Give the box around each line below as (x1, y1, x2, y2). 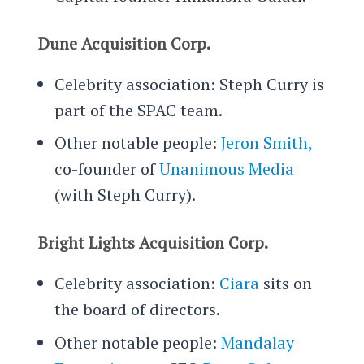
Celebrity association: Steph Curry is (54, 72, 324, 95)
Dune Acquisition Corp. (37, 32, 210, 54)
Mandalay (220, 331, 294, 354)
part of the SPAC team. (54, 98, 223, 121)
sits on (258, 272, 312, 295)
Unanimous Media (158, 158, 294, 180)
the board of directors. (54, 298, 220, 321)
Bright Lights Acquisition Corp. (37, 232, 268, 254)
